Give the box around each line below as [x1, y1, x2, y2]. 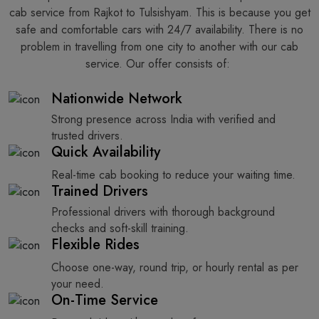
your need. [51, 275, 104, 292]
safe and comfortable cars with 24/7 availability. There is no [16, 21, 303, 38]
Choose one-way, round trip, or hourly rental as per [51, 258, 298, 276]
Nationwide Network [51, 88, 182, 109]
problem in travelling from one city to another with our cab [21, 38, 298, 55]
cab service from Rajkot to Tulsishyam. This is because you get [9, 4, 310, 21]
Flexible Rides [51, 234, 140, 255]
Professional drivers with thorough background [51, 203, 275, 220]
